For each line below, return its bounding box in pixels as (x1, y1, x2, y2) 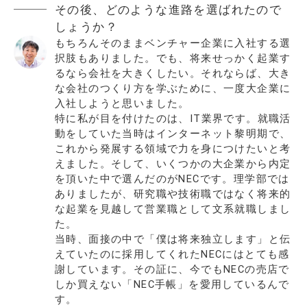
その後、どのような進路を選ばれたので (55, 2, 282, 16)
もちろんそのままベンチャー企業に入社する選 (55, 36, 291, 49)
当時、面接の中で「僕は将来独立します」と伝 (55, 232, 291, 245)
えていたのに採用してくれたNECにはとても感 (55, 247, 290, 260)
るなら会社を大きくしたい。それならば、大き (55, 66, 291, 79)
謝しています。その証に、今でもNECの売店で (55, 262, 290, 275)
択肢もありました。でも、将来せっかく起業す (55, 51, 291, 64)
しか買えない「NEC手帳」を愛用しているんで (55, 278, 290, 291)
